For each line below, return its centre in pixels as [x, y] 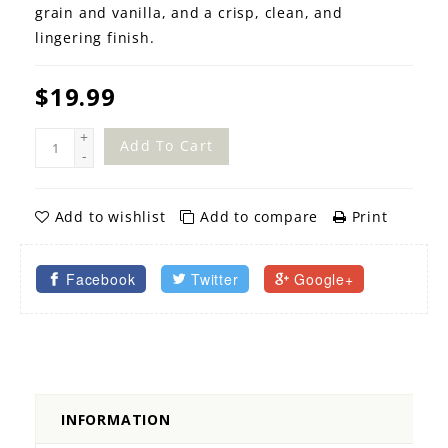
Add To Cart [167, 146]
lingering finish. [95, 38]
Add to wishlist [110, 217]
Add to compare [259, 217]
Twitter [215, 279]
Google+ [324, 279]
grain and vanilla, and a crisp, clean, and [189, 13]
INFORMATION [116, 420]
